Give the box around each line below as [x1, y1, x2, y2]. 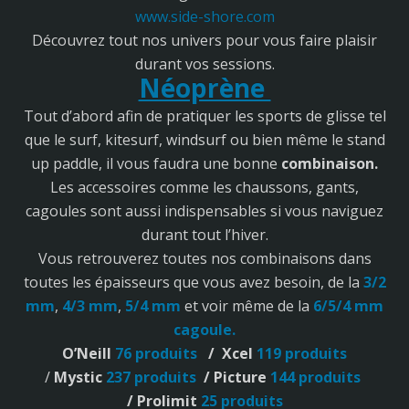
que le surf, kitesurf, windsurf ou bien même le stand [24, 129, 385, 150]
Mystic [54, 366, 106, 387]
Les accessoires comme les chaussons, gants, [50, 176, 359, 197]
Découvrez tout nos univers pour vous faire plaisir [32, 29, 377, 50]
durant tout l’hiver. [141, 224, 268, 245]
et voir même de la [181, 295, 313, 316]
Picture [214, 366, 270, 387]
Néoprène [138, 69, 271, 105]
